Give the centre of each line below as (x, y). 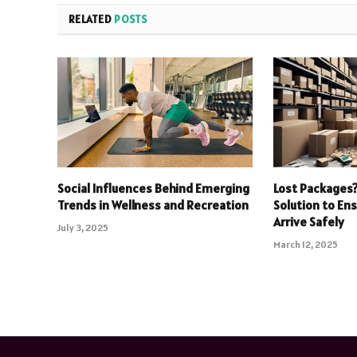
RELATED (92, 20)
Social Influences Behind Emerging (153, 188)
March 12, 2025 (306, 245)
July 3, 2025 (83, 228)
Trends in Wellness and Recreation (153, 205)
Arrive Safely (309, 222)
